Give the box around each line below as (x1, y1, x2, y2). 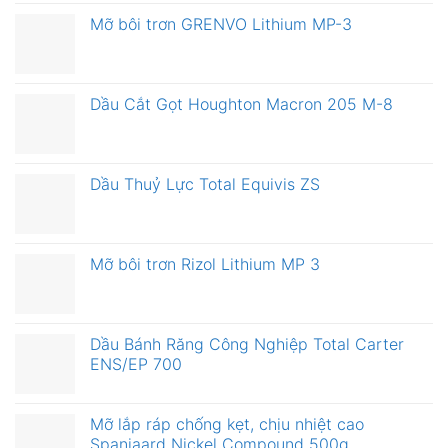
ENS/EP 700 (90, 354, 182, 375)
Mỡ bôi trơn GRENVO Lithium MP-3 (90, 14, 352, 35)
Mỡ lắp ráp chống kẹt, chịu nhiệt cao (90, 414, 364, 435)
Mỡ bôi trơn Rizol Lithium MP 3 (90, 254, 320, 275)
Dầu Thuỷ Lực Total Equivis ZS (90, 174, 320, 195)
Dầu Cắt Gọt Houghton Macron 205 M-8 (90, 94, 393, 115)
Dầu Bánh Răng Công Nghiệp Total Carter (90, 334, 404, 355)
